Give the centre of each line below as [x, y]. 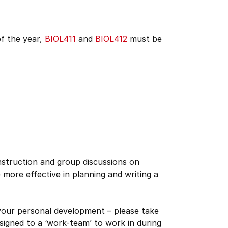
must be [145, 39]
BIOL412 [111, 39]
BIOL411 [60, 39]
